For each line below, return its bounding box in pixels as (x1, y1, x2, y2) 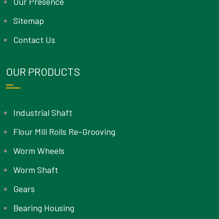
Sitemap (13, 15, 44, 26)
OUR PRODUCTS (6, 65, 80, 78)
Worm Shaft (13, 164, 58, 175)
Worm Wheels (13, 145, 65, 156)
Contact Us (13, 34, 55, 45)
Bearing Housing (13, 202, 74, 214)
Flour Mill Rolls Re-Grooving (13, 126, 115, 137)
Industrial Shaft (13, 107, 72, 118)
